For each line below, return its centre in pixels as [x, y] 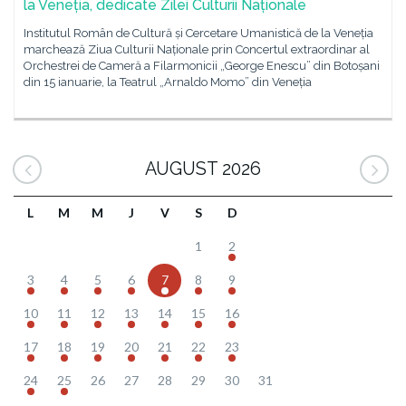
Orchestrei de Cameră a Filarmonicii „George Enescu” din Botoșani [202, 66]
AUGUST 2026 [203, 169]
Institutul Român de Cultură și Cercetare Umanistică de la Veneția [198, 33]
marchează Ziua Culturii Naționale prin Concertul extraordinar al [197, 49]
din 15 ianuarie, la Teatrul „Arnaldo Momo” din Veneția [168, 82]
